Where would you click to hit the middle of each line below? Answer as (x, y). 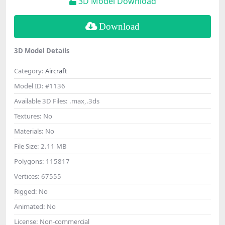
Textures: (29, 116)
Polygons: (30, 161)
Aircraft (56, 71)
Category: (30, 71)
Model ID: (30, 86)
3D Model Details (42, 50)
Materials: (30, 131)
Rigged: (26, 191)
